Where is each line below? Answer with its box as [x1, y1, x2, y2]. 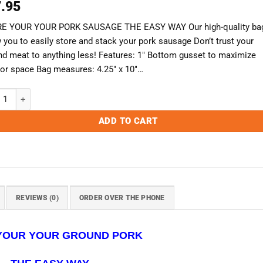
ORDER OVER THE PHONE [79, 193, 165, 202]
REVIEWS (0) [16, 193, 59, 202]
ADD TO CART [98, 116, 158, 127]
